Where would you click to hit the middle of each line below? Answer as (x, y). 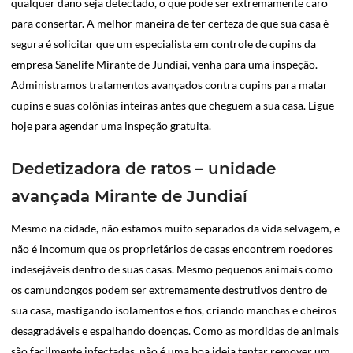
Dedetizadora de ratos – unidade (143, 168)
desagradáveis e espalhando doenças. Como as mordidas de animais (175, 330)
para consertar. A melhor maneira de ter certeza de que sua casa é (170, 23)
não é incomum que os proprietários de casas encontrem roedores (172, 248)
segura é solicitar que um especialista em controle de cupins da (163, 43)
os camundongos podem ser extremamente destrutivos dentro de (169, 289)
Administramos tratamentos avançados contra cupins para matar (169, 84)
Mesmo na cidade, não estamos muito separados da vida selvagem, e (175, 228)
